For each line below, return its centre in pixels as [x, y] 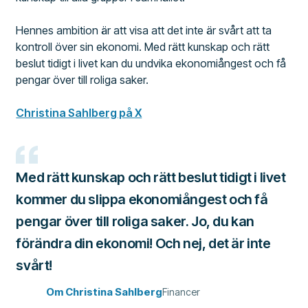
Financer [181, 291]
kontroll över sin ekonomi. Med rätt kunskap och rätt [143, 47]
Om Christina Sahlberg [104, 291]
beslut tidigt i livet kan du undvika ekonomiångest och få [151, 64]
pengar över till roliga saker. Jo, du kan [135, 221]
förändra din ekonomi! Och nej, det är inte [143, 243]
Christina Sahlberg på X [79, 113]
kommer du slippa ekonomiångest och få [142, 199]
